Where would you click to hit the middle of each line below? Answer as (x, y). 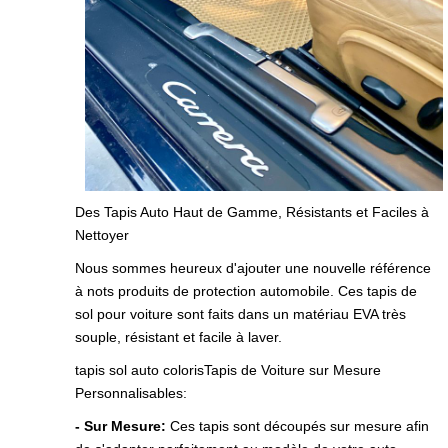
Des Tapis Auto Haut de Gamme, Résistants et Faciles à (252, 212)
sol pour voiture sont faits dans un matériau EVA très (240, 314)
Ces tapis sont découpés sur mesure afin (297, 426)
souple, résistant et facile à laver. (178, 337)
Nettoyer (102, 235)
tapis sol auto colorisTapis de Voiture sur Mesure (228, 370)
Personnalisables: (131, 393)
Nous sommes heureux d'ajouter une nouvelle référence (253, 268)
